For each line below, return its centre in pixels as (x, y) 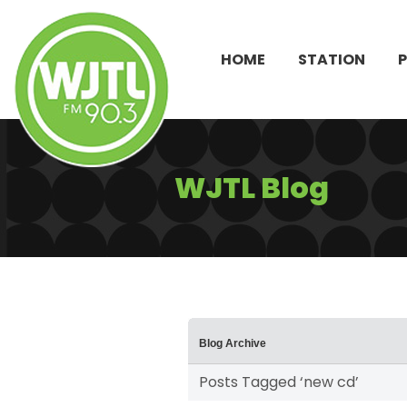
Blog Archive (233, 344)
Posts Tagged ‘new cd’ (279, 382)
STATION (332, 59)
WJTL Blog (252, 188)
